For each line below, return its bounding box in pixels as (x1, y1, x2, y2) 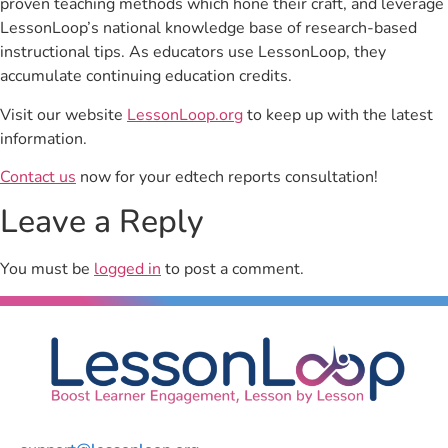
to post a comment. (161, 258, 304, 281)
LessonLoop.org (127, 103, 243, 126)
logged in (94, 258, 161, 281)
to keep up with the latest (243, 103, 433, 126)
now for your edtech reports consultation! (76, 166, 378, 189)
